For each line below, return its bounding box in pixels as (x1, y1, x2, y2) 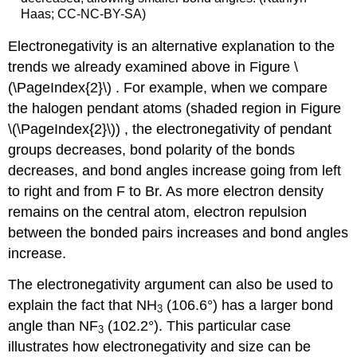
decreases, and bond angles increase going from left (8, 163, 342, 179)
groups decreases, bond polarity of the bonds (8, 142, 296, 159)
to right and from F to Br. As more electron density (8, 183, 324, 200)
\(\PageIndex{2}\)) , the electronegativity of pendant (8, 121, 332, 138)
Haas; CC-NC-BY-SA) (20, 6, 146, 21)
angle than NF (8, 317, 99, 334)
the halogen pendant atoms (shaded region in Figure (8, 100, 342, 117)
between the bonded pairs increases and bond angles (8, 225, 349, 241)
